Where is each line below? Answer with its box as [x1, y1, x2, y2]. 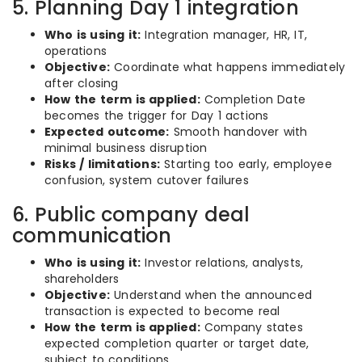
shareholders [44, 271, 120, 287]
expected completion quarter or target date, [44, 335, 309, 351]
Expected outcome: [44, 124, 170, 140]
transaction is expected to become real [44, 303, 280, 319]
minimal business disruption [44, 140, 208, 156]
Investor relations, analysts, [141, 255, 304, 271]
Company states [200, 319, 303, 335]
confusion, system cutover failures [44, 172, 249, 188]
